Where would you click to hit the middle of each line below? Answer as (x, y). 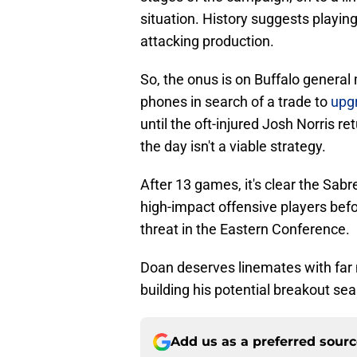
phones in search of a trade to (235, 102)
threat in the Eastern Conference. (245, 229)
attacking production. (207, 41)
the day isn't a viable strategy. (233, 147)
